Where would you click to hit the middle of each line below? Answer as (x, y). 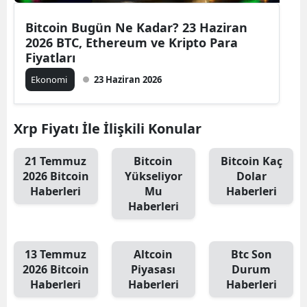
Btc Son (251, 254)
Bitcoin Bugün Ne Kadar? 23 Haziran (136, 27)
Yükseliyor (153, 176)
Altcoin (153, 254)
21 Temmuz (56, 161)
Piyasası (153, 269)
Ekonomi (50, 79)
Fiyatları (50, 57)
